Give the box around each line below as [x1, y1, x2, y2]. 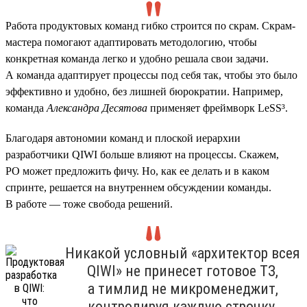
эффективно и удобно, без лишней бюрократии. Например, [5, 85, 283, 97]
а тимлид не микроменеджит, [87, 280, 278, 297]
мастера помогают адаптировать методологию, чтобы [5, 36, 257, 48]
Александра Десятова [47, 101, 147, 114]
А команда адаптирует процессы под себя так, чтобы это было [5, 69, 297, 81]
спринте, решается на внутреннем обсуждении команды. [5, 181, 271, 193]
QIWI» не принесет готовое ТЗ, [87, 262, 278, 280]
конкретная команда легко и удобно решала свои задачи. [5, 52, 269, 64]
